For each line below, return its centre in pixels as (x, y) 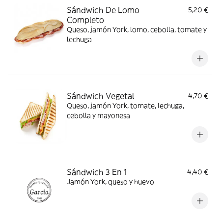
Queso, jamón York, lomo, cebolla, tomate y (137, 29)
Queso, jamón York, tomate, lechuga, (125, 106)
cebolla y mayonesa (98, 115)
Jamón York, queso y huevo (110, 182)
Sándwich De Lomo (103, 10)
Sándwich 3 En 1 (97, 172)
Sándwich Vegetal (100, 96)
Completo (85, 20)
